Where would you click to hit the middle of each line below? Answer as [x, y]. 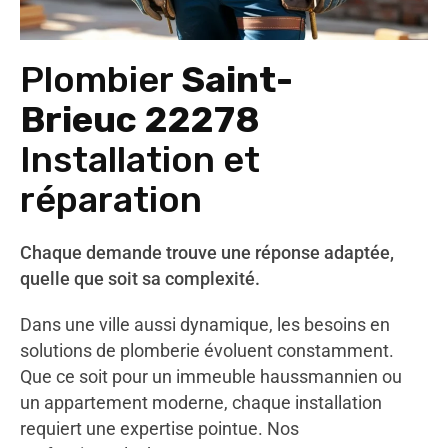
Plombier [100, 79]
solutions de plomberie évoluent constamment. [207, 350]
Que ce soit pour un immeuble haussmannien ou [211, 376]
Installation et [140, 159]
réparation [111, 199]
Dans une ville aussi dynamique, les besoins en [205, 324]
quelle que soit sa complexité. [140, 278]
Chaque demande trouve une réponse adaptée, [207, 252]
